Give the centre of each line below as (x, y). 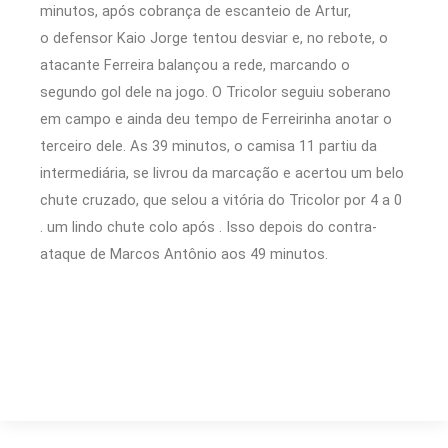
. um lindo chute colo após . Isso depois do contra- (208, 226)
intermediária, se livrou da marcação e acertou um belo (222, 172)
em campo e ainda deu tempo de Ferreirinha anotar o (216, 118)
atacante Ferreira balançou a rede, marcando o (195, 64)
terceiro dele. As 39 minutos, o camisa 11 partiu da (208, 145)
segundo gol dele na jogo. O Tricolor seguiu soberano (215, 91)
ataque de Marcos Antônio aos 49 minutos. (184, 253)
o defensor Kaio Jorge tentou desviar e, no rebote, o (214, 37)
